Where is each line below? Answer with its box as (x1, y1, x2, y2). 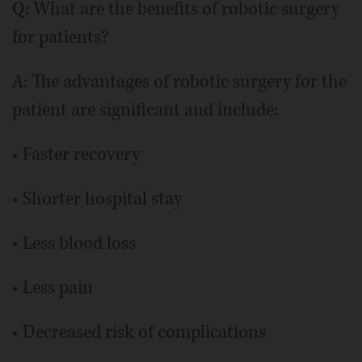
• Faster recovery (12, 142, 140, 167)
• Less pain (12, 276, 93, 301)
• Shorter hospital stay (12, 187, 182, 212)
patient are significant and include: (12, 98, 278, 123)
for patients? (12, 25, 109, 50)
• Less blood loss (12, 231, 136, 256)
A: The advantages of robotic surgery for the (12, 69, 347, 95)
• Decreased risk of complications (12, 320, 266, 345)
